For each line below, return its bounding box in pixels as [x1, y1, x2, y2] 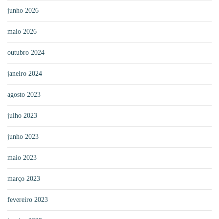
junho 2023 [7, 132, 39, 140]
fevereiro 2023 [7, 196, 48, 203]
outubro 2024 [7, 48, 44, 56]
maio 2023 [7, 153, 37, 161]
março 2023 [7, 175, 40, 182]
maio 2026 [7, 27, 37, 35]
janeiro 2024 [7, 69, 42, 77]
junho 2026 [7, 6, 39, 14]
